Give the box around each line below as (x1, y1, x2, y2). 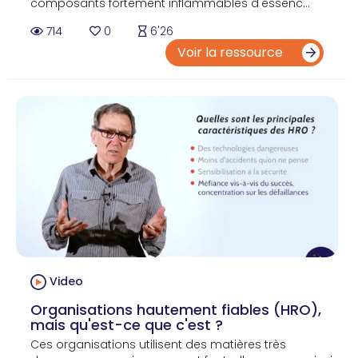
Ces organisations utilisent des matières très (30, 336, 286, 352)
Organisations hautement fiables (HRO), (30, 299, 321, 320)
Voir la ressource (177, 43, 286, 62)
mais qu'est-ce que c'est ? (30, 314, 223, 335)
